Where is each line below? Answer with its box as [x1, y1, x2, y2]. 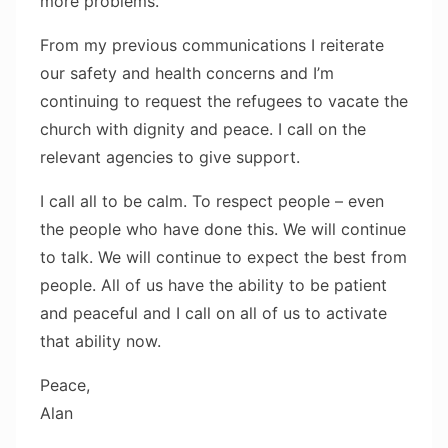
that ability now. [40, 331, 161, 352]
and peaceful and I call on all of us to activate [40, 303, 387, 324]
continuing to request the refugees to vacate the [40, 91, 408, 112]
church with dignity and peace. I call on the [40, 119, 366, 140]
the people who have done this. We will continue [40, 219, 406, 240]
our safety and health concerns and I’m [40, 63, 334, 84]
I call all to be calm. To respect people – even [40, 191, 384, 212]
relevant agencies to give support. [40, 147, 300, 168]
